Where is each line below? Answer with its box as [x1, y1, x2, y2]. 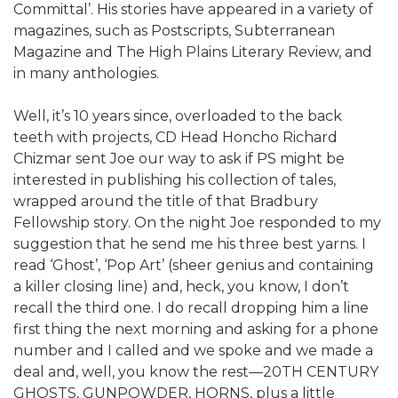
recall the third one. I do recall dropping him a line [13, 298, 369, 316]
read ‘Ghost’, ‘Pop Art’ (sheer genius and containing [13, 256, 374, 274]
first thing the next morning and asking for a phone [13, 320, 378, 338]
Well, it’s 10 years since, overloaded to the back [13, 107, 342, 124]
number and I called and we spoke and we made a [13, 341, 373, 359]
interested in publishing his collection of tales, [13, 171, 336, 188]
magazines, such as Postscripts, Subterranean [13, 21, 335, 39]
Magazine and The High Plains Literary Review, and [13, 43, 372, 60]
